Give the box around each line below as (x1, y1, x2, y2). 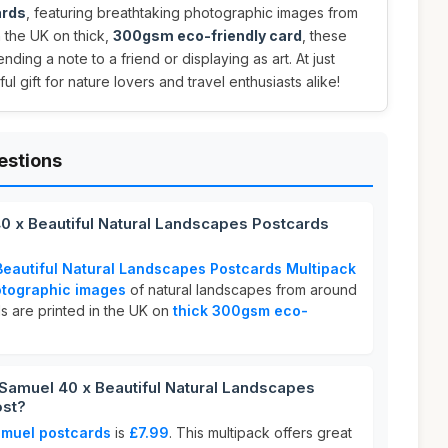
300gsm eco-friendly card (113, 27, 302, 44)
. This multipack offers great (169, 424, 352, 441)
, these (302, 27, 347, 44)
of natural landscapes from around (126, 281, 357, 298)
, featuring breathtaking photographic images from (26, 4, 358, 21)
